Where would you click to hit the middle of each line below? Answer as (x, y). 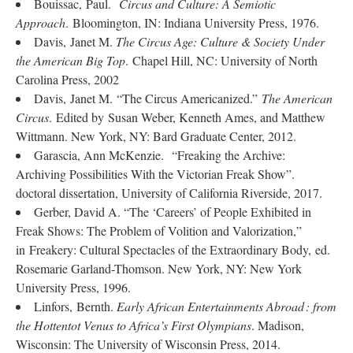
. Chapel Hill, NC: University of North (221, 60)
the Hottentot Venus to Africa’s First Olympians (134, 325)
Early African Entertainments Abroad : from (227, 306)
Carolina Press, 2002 (67, 79)
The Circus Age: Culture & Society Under (220, 41)
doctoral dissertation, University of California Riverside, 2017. (169, 193)
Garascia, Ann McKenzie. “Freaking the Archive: (160, 155)
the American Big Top (71, 60)
